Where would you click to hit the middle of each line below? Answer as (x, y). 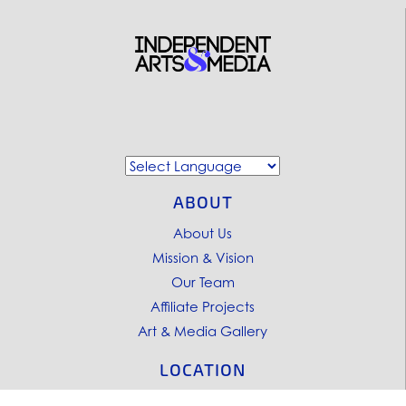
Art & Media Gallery (203, 330)
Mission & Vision (203, 257)
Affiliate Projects (203, 306)
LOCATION (203, 370)
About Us (203, 232)
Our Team (203, 281)
